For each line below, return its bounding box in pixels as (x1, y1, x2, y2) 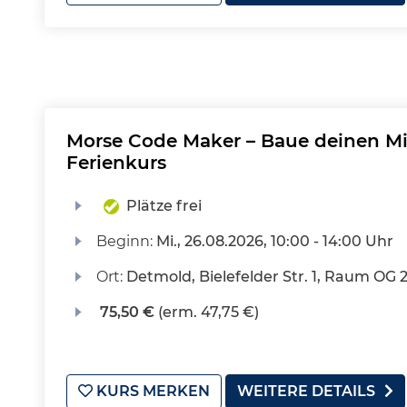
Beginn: (95, 233, 156, 250)
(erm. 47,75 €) (154, 303, 259, 321)
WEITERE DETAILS (237, 382, 375, 400)
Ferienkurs (66, 152, 166, 174)
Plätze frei (125, 197, 202, 214)
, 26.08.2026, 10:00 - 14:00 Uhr (176, 233, 393, 250)
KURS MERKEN (93, 382, 210, 400)
